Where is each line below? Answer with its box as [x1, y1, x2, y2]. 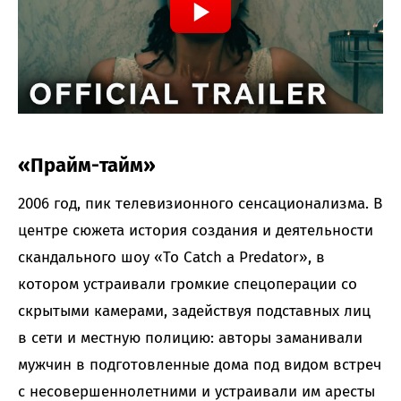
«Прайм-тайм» [18, 153, 156, 178]
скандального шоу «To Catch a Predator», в [18, 248, 325, 268]
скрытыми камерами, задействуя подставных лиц [18, 302, 371, 321]
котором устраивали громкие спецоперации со [18, 275, 357, 294]
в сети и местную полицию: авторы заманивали [18, 328, 363, 348]
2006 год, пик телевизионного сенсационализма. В [18, 194, 382, 214]
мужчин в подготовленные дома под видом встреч [18, 355, 381, 375]
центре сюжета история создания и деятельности [18, 221, 373, 241]
